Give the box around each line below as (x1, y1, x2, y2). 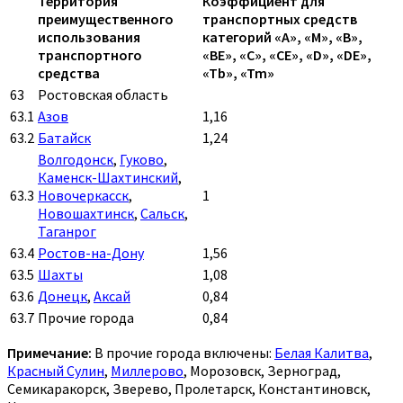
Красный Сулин (7, 362, 104, 381)
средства (38, 64, 100, 83)
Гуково (120, 150, 164, 169)
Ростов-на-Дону (38, 244, 144, 263)
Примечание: (7, 344, 92, 363)
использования (38, 28, 140, 47)
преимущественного (38, 10, 174, 29)
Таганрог (38, 222, 96, 241)
